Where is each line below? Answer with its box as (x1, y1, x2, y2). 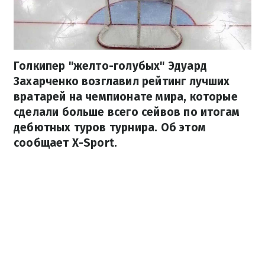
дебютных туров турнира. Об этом (14, 121, 206, 135)
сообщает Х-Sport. (14, 136, 118, 150)
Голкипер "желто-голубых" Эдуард (14, 59, 207, 73)
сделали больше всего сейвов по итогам (14, 105, 240, 119)
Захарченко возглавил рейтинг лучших (14, 75, 230, 89)
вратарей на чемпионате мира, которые (14, 90, 238, 104)
